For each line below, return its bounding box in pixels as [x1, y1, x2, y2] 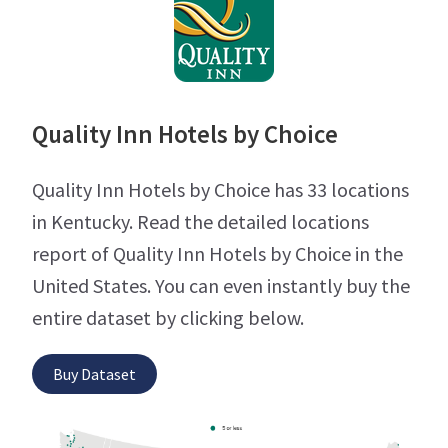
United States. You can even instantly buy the [32, 273, 410, 299]
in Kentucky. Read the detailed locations [32, 209, 369, 235]
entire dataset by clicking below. [32, 305, 304, 331]
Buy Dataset [53, 364, 136, 385]
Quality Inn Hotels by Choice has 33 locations [32, 177, 409, 203]
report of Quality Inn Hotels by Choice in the [32, 241, 403, 267]
